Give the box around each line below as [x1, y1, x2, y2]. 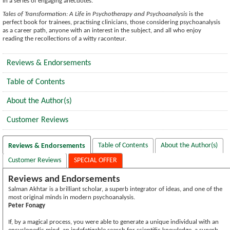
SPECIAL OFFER [74, 156, 117, 164]
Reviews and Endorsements [8, 174, 120, 184]
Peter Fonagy [8, 202, 45, 209]
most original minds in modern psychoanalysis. [8, 194, 135, 201]
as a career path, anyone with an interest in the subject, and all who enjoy [3, 27, 201, 34]
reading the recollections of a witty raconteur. [3, 35, 126, 42]
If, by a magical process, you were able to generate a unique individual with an [8, 218, 219, 225]
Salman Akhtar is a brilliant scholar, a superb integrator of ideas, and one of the [8, 185, 222, 193]
